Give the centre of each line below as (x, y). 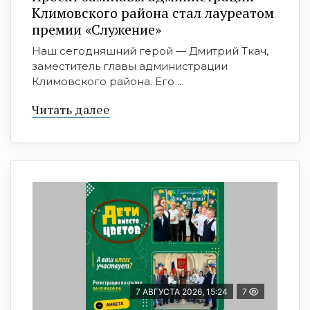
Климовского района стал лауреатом (153, 13)
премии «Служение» (97, 30)
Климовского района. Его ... (108, 82)
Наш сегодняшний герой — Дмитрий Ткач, (150, 51)
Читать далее (71, 110)
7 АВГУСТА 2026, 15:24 (182, 292)
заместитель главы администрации (130, 66)
